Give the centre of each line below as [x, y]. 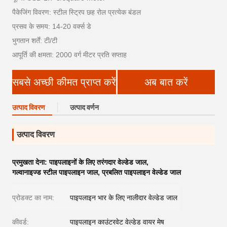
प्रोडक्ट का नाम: [33, 198]
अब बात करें [166, 82]
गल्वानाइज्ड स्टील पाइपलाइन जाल [55, 173]
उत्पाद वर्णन [84, 108]
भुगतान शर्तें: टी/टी [35, 41]
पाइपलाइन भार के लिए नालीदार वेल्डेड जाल [124, 198]
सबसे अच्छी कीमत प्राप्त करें [64, 82]
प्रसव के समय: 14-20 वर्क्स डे [52, 27]
